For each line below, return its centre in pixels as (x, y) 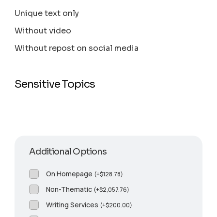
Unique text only (47, 14)
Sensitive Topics (55, 84)
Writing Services (73, 205)
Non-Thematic (70, 189)
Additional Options (68, 152)
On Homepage (70, 174)
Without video (43, 31)
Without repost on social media (77, 48)
